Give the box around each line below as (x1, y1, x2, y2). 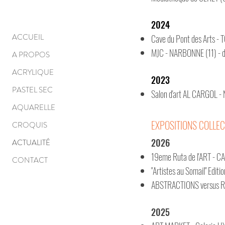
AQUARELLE (12, 102, 55, 113)
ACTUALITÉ (12, 137, 50, 148)
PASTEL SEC (12, 84, 53, 95)
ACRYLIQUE (12, 67, 54, 78)
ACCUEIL (12, 32, 44, 43)
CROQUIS (12, 120, 47, 131)
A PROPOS (12, 49, 50, 60)
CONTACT (12, 155, 48, 166)
